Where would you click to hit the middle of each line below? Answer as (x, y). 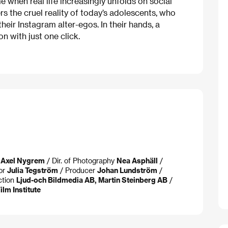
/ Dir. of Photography (81, 160)
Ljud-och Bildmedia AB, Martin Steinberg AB (92, 180)
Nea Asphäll (137, 160)
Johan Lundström (127, 170)
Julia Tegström (33, 170)
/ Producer (78, 170)
